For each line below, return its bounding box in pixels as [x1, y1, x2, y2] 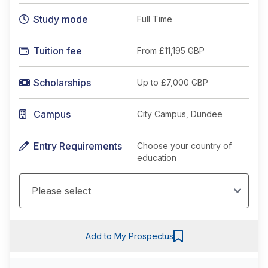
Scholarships [33, 77, 91, 89]
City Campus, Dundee [137, 109, 223, 119]
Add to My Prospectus [85, 230, 173, 241]
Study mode [33, 13, 88, 25]
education [137, 153, 176, 163]
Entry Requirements [33, 140, 122, 152]
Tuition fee [33, 45, 82, 57]
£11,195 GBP [159, 45, 205, 56]
